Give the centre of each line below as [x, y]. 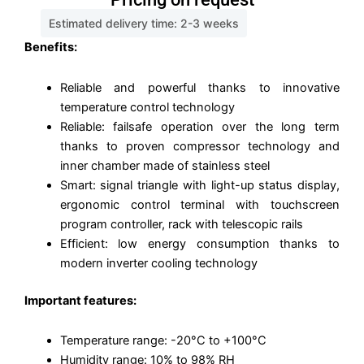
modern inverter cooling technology [158, 263]
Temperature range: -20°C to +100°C [163, 341]
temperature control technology [147, 107]
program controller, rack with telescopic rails [181, 224]
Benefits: [52, 48]
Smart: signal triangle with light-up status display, [199, 185]
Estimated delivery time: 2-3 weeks [144, 24]
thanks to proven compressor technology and [199, 146]
